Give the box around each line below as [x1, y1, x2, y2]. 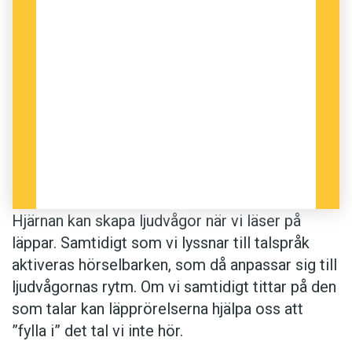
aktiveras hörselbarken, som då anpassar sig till [12, 255, 337, 274]
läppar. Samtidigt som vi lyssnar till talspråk [12, 233, 310, 252]
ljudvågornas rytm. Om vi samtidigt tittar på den [12, 277, 336, 296]
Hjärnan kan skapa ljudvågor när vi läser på [12, 211, 301, 230]
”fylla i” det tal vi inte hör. [12, 321, 183, 340]
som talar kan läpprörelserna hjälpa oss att [12, 299, 303, 318]
